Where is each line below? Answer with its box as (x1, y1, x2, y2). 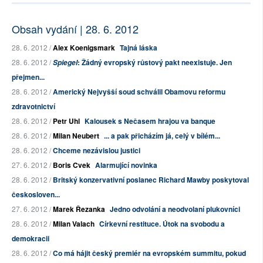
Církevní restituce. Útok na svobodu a (99, 218, 225, 230)
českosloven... (12, 189, 60, 200)
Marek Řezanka (53, 204, 105, 215)
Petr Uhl (53, 116, 80, 127)
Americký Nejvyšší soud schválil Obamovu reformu (53, 86, 225, 97)
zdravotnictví (12, 101, 55, 112)
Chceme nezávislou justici (53, 145, 140, 156)
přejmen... (12, 72, 45, 83)
